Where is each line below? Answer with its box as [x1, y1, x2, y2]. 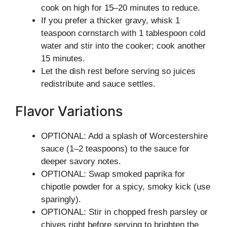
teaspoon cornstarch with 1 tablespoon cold [41, 28, 205, 38]
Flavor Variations [15, 102, 123, 120]
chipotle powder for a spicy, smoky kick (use [41, 181, 210, 192]
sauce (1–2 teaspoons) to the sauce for [41, 143, 190, 154]
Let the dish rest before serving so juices [41, 66, 196, 76]
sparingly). [41, 194, 81, 204]
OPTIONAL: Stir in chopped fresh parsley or [41, 207, 208, 217]
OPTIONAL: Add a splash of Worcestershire [41, 131, 208, 141]
